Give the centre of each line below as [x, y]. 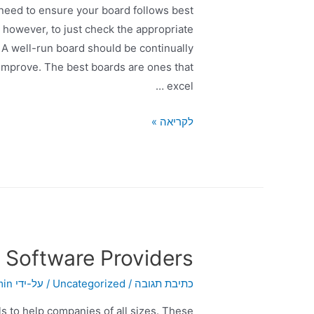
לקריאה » [172, 121]
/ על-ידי [34, 283]
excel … [180, 86]
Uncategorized [89, 283]
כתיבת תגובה [164, 283]
